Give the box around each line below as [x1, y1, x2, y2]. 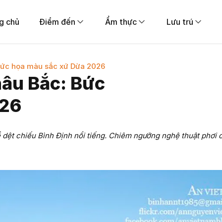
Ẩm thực [105, 16, 137, 27]
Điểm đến [39, 16, 75, 27]
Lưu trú [166, 16, 193, 27]
